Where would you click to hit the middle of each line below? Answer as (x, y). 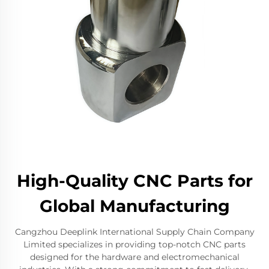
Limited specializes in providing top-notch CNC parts (134, 244)
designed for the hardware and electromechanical (134, 257)
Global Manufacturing (134, 206)
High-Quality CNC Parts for (134, 181)
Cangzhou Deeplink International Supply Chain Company (134, 232)
